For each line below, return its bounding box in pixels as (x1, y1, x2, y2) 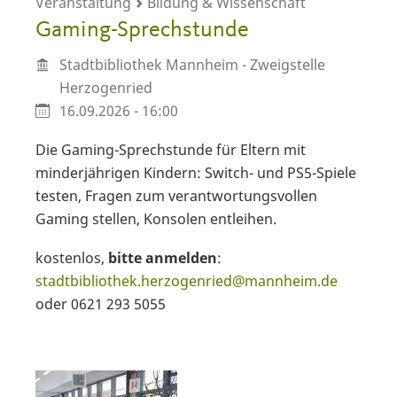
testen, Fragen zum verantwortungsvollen (35, 186, 317, 206)
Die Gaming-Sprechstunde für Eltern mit (35, 140, 306, 160)
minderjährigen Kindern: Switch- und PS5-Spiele (35, 163, 356, 183)
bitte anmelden (108, 248, 217, 269)
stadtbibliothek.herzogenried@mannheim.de (35, 271, 338, 292)
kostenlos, (35, 248, 108, 269)
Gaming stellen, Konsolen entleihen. (35, 209, 276, 230)
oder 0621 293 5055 (35, 294, 166, 315)
